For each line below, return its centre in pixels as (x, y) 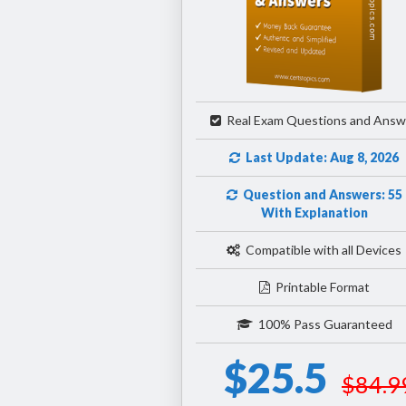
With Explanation (314, 212)
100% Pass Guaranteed (322, 324)
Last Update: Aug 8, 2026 (320, 157)
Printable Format (319, 286)
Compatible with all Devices (321, 249)
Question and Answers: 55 (319, 194)
